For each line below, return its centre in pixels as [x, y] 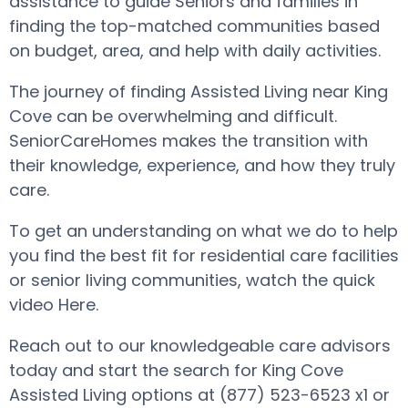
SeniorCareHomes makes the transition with [189, 141]
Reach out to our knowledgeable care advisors [200, 346]
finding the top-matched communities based [194, 26]
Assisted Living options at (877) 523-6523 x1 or [199, 395]
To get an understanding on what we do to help [204, 231]
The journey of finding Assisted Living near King [199, 92]
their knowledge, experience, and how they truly [202, 165]
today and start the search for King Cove [176, 370]
